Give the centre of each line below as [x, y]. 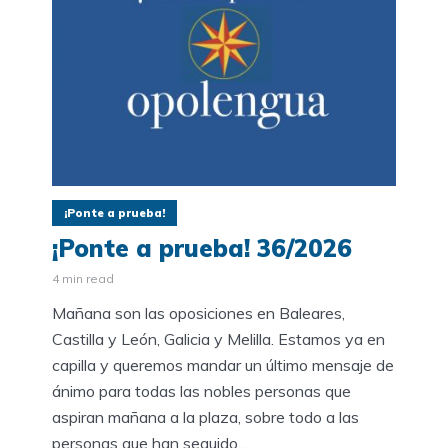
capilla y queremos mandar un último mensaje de [223, 364]
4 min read [83, 278]
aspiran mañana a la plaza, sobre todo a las [205, 416]
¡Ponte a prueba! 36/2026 [202, 247]
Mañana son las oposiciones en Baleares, [198, 312]
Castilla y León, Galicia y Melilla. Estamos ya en [218, 338]
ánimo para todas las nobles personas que [201, 390]
